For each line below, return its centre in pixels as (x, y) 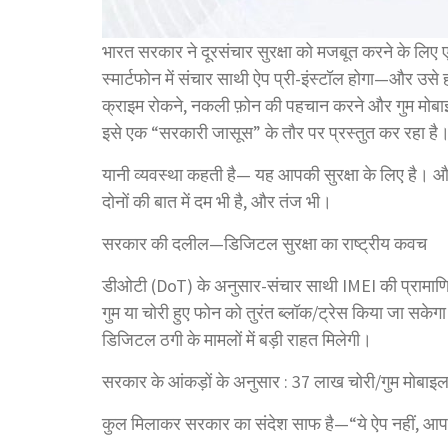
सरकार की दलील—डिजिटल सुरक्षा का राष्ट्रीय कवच (264, 243)
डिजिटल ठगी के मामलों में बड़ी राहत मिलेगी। (237, 339)
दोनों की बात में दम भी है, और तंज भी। (217, 201)
